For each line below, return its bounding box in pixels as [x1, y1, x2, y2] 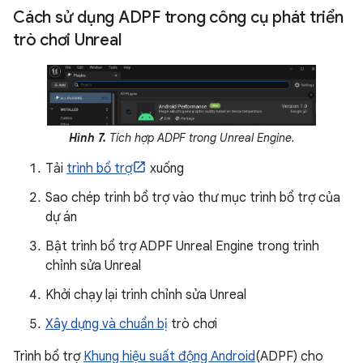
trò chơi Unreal [13, 29, 122, 50]
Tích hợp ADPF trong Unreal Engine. [105, 130, 295, 146]
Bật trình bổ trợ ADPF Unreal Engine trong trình [45, 238, 319, 255]
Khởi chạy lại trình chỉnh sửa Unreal [45, 287, 246, 304]
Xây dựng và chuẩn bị [45, 316, 168, 333]
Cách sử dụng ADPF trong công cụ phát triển [13, 6, 344, 28]
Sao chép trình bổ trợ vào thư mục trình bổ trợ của [45, 190, 340, 207]
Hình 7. [68, 130, 106, 146]
